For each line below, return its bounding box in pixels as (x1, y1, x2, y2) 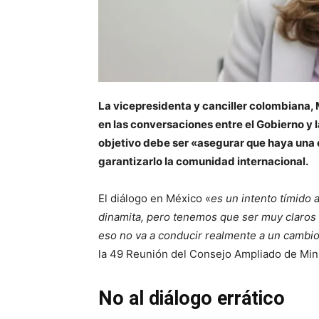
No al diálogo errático (98, 286, 290, 310)
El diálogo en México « (98, 191, 211, 205)
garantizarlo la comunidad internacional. (98, 154, 308, 168)
